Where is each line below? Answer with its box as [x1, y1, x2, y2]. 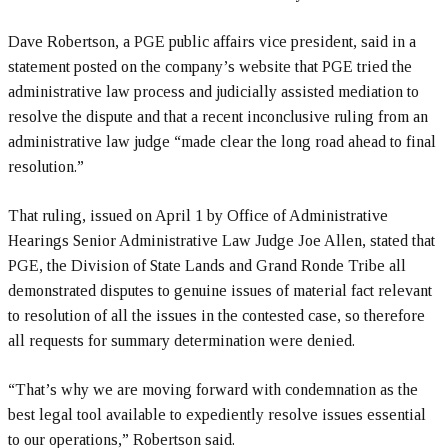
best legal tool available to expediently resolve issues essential [8, 406, 426, 424]
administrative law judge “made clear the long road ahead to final [8, 133, 436, 151]
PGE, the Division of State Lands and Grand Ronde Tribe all [8, 257, 406, 275]
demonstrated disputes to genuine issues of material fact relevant [8, 282, 432, 300]
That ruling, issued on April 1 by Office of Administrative [8, 207, 388, 225]
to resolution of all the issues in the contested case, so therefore [8, 307, 425, 325]
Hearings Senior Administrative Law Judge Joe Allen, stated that [8, 232, 435, 250]
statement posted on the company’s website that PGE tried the [8, 58, 412, 76]
